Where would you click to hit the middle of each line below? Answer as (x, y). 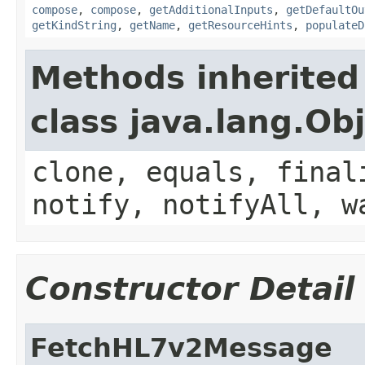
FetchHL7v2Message (181, 347)
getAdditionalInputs (211, 9)
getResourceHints (240, 25)
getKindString (74, 25)
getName (152, 25)
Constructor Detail (190, 288)
